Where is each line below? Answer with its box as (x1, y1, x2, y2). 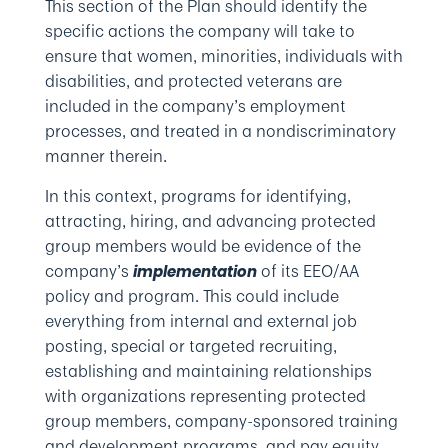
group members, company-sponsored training (44, 409, 398, 433)
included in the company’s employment (44, 94, 346, 118)
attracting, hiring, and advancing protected (44, 209, 376, 233)
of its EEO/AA (256, 259, 359, 283)
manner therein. (44, 144, 167, 168)
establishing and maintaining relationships (44, 359, 372, 383)
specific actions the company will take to (44, 19, 355, 43)
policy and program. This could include (44, 284, 339, 308)
